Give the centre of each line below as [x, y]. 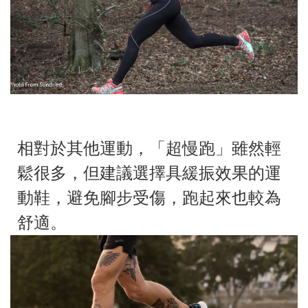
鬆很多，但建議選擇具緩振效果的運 [149, 174]
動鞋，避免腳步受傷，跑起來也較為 [149, 198]
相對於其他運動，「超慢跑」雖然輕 [149, 149]
